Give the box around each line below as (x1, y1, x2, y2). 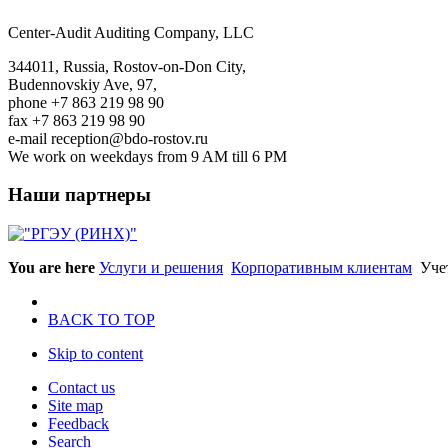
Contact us (48, 379, 115, 397)
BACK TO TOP (48, 311, 155, 329)
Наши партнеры (8, 184, 151, 206)
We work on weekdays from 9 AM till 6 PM (8, 147, 287, 165)
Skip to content (48, 345, 143, 363)
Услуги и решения (99, 259, 223, 277)
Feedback (48, 415, 109, 433)
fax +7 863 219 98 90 (8, 111, 145, 129)
